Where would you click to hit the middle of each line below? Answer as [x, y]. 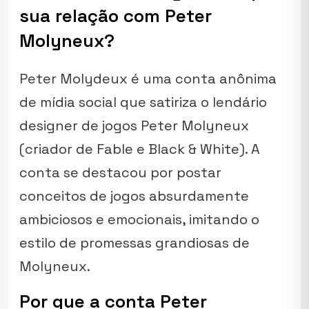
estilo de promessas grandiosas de [134, 243]
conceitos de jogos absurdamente [134, 196]
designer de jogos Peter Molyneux [134, 126]
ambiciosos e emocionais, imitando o [139, 219]
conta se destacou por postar [120, 172]
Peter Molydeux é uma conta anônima [148, 79]
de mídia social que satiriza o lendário [143, 102]
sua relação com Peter [116, 16]
